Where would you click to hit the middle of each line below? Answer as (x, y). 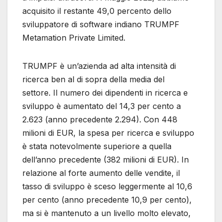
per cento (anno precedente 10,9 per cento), (107, 199)
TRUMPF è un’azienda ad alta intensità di (99, 66)
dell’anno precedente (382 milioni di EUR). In (106, 159)
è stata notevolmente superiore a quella (97, 146)
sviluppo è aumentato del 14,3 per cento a (102, 106)
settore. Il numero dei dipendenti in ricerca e (105, 92)
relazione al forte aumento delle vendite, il (101, 173)
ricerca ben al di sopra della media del (93, 79)
